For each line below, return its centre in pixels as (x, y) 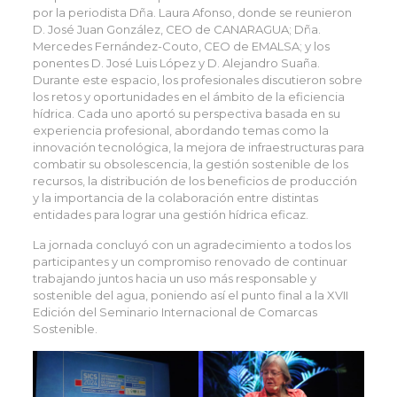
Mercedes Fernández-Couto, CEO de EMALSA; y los (181, 47)
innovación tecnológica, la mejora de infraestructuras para (198, 148)
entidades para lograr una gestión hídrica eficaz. (170, 215)
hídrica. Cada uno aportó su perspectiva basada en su (186, 114)
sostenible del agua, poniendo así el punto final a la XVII (190, 296)
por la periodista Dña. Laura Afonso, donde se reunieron (192, 13)
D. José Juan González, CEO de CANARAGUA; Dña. (176, 30)
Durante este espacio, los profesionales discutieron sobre (197, 80)
